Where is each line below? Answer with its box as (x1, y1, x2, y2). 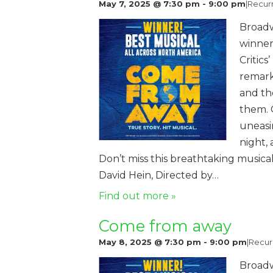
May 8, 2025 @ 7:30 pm (99, 236, 201, 247)
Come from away (99, 216, 232, 235)
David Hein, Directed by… (99, 169, 219, 181)
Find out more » (99, 190, 176, 202)
